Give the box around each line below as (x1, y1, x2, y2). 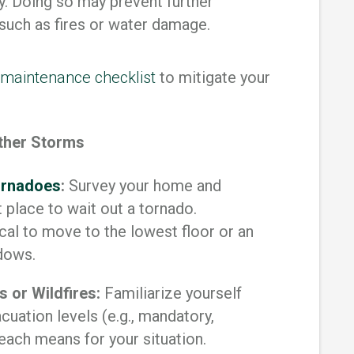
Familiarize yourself (100, 284, 242, 303)
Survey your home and (65, 176, 221, 196)
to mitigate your (156, 68, 270, 88)
